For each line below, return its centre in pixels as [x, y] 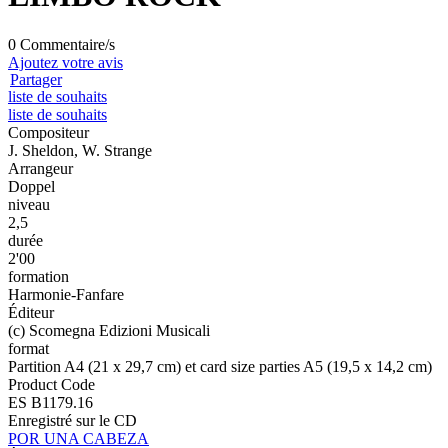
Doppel [31, 186]
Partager [36, 79]
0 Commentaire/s [61, 44]
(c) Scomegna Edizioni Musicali [109, 330]
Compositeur [48, 132]
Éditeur [31, 312]
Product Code [51, 384]
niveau [29, 204]
